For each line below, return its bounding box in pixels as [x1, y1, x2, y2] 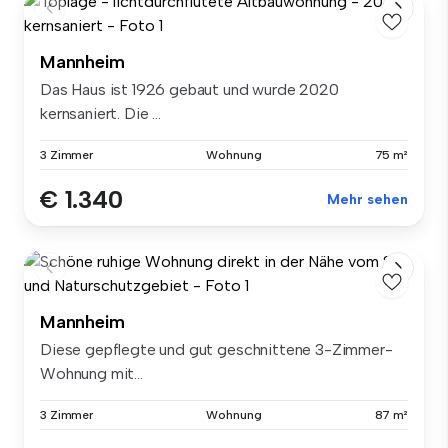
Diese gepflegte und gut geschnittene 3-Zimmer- [40, 340, 393, 360]
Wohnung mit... [40, 364, 143, 384]
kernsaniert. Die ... [40, 104, 161, 124]
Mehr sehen [327, 191, 408, 209]
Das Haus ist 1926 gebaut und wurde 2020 [40, 80, 339, 100]
